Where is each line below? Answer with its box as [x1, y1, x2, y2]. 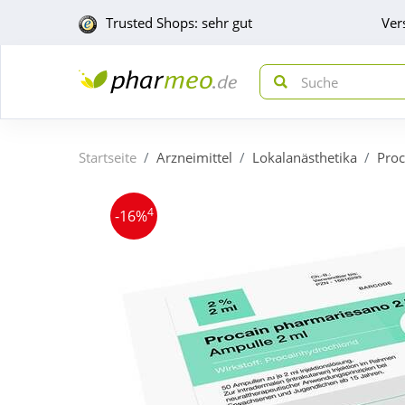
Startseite [79, 147, 137, 166]
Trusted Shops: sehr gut [106, 14, 252, 32]
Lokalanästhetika [252, 147, 357, 166]
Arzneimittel [156, 147, 232, 166]
